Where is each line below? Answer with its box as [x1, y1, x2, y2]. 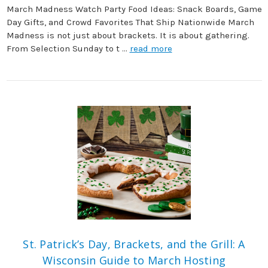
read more [129, 43, 172, 54]
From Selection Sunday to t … [6, 43, 130, 54]
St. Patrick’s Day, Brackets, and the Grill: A [23, 236, 245, 251]
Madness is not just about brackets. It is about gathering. [6, 30, 249, 41]
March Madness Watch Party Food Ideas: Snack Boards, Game [6, 4, 262, 15]
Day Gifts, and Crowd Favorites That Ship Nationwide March [6, 17, 254, 28]
